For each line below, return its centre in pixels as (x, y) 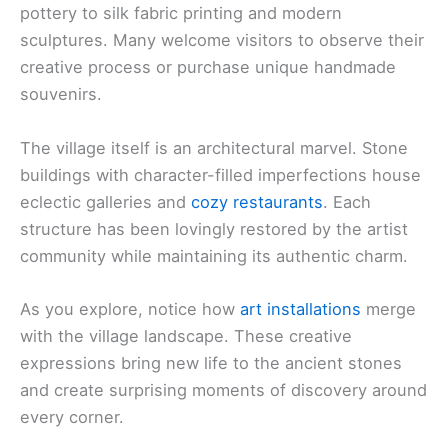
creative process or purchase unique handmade (208, 67)
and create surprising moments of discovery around (223, 389)
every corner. (72, 416)
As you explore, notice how (130, 308)
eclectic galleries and (105, 201)
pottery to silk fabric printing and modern (181, 13)
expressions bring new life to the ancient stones (211, 362)
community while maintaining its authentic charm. (214, 255)
